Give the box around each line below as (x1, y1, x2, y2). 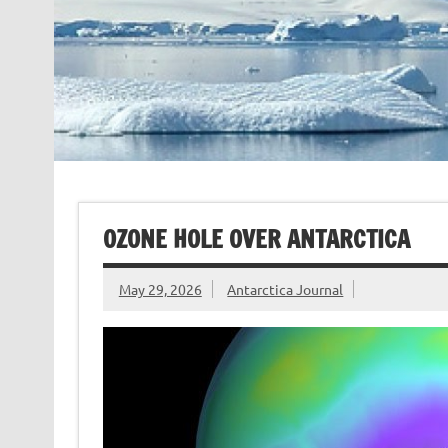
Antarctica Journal (227, 280, 344, 299)
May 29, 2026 (118, 280, 202, 299)
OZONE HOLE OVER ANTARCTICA (102, 221, 410, 256)
